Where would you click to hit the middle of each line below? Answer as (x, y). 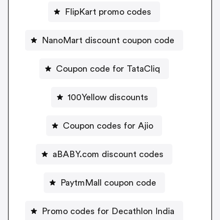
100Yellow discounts (108, 97)
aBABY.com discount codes (108, 154)
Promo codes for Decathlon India (108, 211)
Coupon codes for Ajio (108, 126)
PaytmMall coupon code (108, 183)
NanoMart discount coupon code (108, 41)
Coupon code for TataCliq (108, 69)
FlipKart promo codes (108, 12)
